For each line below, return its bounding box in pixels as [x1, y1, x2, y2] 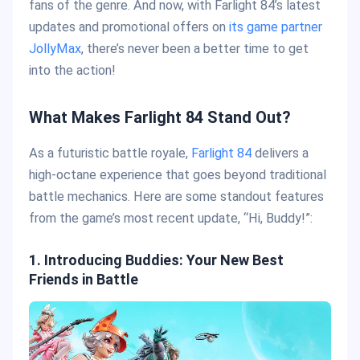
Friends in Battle [29, 271, 138, 288]
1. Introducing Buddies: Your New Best [29, 252, 284, 268]
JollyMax [29, 41, 81, 56]
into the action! [29, 63, 116, 78]
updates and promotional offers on [29, 19, 229, 35]
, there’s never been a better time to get [81, 41, 309, 56]
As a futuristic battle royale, [29, 145, 191, 161]
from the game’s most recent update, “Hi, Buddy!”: [29, 211, 313, 226]
